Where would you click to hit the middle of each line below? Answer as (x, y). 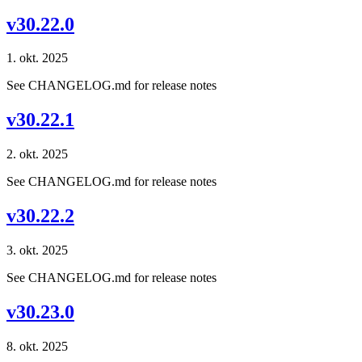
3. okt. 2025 (37, 250)
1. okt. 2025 (37, 58)
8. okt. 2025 (37, 346)
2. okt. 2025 (37, 154)
